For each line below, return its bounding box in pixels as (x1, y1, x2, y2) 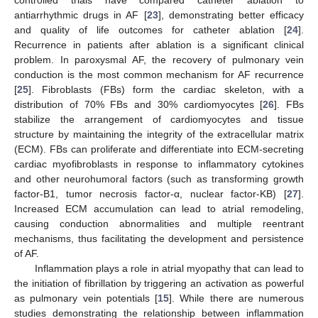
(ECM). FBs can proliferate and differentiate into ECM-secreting (14, 143, 304, 155)
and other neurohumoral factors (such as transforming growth (14, 173, 304, 185)
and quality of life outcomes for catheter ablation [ (14, 24, 287, 36)
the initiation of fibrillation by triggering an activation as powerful (14, 278, 304, 290)
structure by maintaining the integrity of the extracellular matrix (14, 128, 304, 141)
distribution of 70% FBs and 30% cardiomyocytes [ (14, 99, 263, 111)
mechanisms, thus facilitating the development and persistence (14, 233, 304, 245)
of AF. (14, 248, 39, 260)
